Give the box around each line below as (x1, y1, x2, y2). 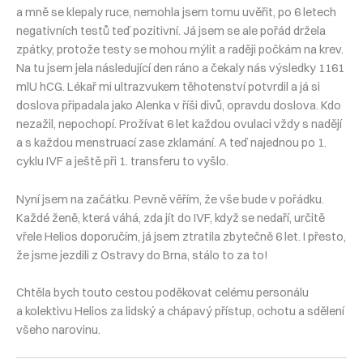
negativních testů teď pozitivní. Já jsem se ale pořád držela (16, 23, 326, 39)
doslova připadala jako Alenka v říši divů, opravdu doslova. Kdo (16, 98, 341, 113)
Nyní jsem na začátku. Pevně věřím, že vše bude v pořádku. (16, 191, 324, 207)
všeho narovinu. (16, 322, 100, 337)
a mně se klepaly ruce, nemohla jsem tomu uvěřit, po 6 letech (16, 5, 336, 20)
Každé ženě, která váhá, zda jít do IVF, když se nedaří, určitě (16, 210, 325, 225)
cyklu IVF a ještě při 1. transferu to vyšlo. (16, 154, 228, 169)
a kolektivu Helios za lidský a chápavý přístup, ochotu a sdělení (16, 303, 344, 318)
